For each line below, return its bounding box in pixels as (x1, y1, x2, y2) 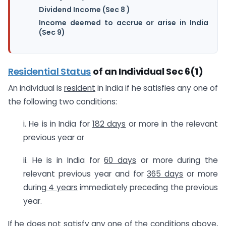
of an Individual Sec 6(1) (91, 65, 203, 78)
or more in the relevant (126, 119, 218, 130)
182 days (92, 119, 126, 130)
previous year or (23, 132, 84, 143)
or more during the (136, 155, 218, 166)
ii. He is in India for (23, 155, 104, 166)
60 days (104, 155, 137, 166)
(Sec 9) (39, 27, 65, 38)
